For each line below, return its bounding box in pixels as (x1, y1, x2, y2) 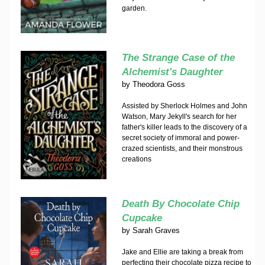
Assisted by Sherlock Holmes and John (121, 102, 247, 110)
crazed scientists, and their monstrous (121, 144, 243, 153)
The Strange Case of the (121, 52, 235, 63)
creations (121, 155, 151, 163)
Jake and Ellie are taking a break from (121, 248, 243, 256)
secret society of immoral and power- (121, 134, 240, 142)
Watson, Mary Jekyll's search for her (121, 112, 237, 121)
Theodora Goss (132, 80, 185, 89)
